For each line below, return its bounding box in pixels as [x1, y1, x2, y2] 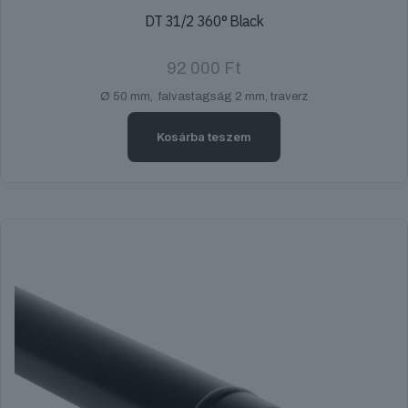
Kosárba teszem [157, 129, 251, 145]
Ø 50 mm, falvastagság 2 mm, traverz [100, 90, 308, 104]
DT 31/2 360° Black [145, 12, 263, 31]
